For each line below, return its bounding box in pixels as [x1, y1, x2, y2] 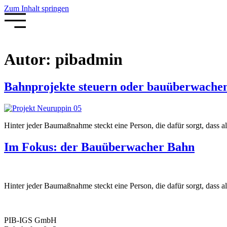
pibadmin [55, 50, 123, 69]
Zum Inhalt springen [4, 4, 69, 13]
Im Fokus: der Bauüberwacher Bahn [4, 140, 195, 154]
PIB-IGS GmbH [4, 215, 57, 224]
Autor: [4, 50, 55, 69]
